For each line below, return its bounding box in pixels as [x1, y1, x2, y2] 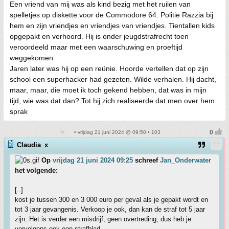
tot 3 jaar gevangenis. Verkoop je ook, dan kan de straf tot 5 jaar [15, 205, 205, 213]
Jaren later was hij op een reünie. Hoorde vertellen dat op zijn [10, 64, 209, 73]
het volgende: [15, 167, 58, 174]
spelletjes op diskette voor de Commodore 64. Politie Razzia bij [10, 11, 213, 19]
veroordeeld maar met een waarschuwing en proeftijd [10, 43, 182, 51]
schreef [133, 156, 160, 164]
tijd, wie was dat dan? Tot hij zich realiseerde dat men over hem [10, 97, 215, 105]
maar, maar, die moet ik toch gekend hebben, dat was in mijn [10, 86, 207, 94]
